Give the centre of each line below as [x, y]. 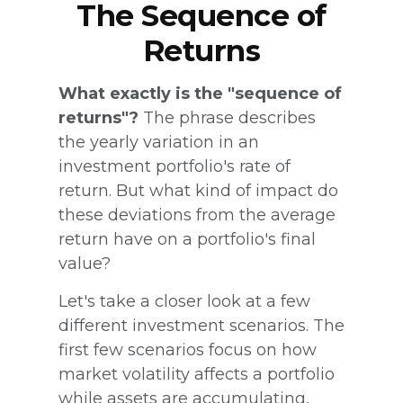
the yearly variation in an [159, 142]
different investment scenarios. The [201, 326]
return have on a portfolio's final [187, 239]
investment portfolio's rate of [175, 166]
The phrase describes [227, 118]
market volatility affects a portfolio [197, 374]
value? [85, 264]
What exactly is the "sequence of [200, 94]
